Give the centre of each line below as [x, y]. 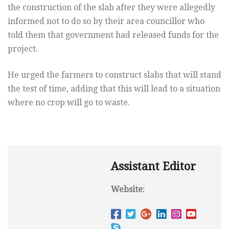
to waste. [112, 103]
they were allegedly [176, 8]
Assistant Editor [153, 167]
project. [23, 49]
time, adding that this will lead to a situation [134, 89]
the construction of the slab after [72, 8]
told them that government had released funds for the [113, 35]
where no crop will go [50, 103]
